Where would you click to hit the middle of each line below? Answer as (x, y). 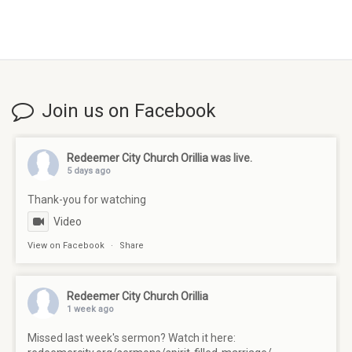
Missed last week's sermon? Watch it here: (132, 338)
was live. (231, 158)
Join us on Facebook (129, 111)
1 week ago (90, 310)
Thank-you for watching (87, 200)
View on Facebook (66, 246)
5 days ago (89, 171)
